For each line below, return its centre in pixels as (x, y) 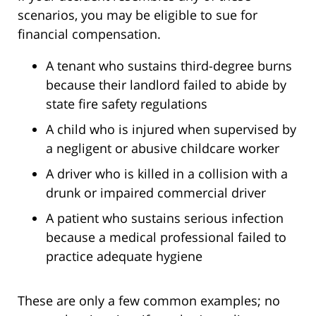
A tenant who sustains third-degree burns (169, 65)
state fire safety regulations (127, 103)
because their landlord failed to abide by (166, 84)
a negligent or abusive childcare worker (163, 148)
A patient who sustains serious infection (165, 218)
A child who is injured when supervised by (171, 129)
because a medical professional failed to (166, 237)
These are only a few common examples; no (149, 300)
